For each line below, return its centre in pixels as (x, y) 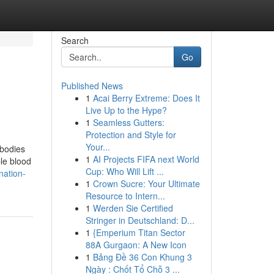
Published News (92, 86)
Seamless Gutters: (128, 122)
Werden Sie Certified (133, 208)
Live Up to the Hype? (126, 110)
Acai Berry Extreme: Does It (146, 98)
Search (75, 40)
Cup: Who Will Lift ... (124, 171)
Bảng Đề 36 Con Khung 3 (142, 257)
